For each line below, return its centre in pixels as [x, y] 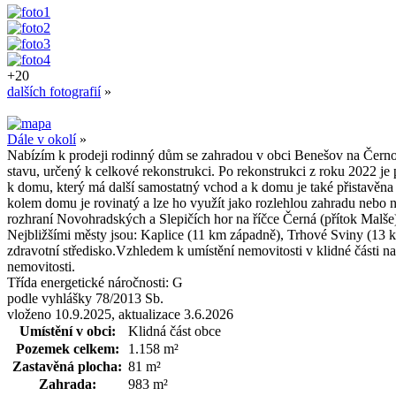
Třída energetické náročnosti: [90, 282]
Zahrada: [67, 384]
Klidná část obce [175, 331]
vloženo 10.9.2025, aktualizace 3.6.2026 [120, 314]
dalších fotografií [54, 91]
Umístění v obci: [67, 331]
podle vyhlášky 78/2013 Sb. [85, 298]
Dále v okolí [42, 139]
